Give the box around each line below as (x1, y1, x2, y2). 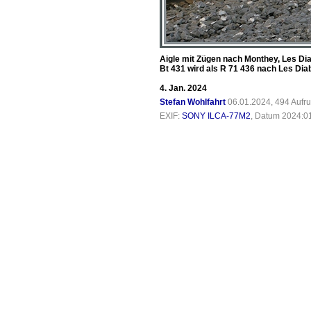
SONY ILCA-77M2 (182, 111, 251, 121)
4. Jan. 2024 (160, 83, 207, 93)
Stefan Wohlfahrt (160, 97, 226, 107)
